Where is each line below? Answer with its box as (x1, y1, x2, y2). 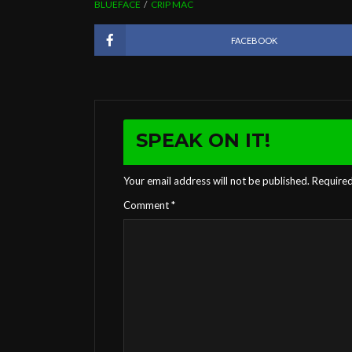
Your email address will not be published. (123, 174, 310, 187)
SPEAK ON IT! (136, 129, 270, 152)
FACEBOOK (230, 35, 277, 46)
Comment (123, 199, 171, 211)
